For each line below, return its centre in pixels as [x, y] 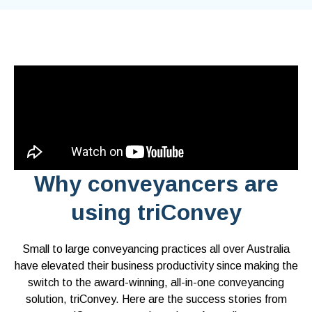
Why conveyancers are [156, 184]
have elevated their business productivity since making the [156, 266]
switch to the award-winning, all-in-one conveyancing [156, 283]
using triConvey [156, 213]
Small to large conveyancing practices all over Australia [156, 249]
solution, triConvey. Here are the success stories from [156, 299]
